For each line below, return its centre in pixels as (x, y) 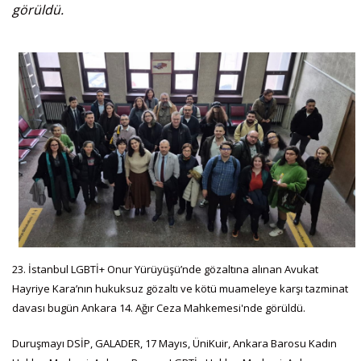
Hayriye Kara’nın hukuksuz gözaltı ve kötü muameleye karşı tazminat (180, 288)
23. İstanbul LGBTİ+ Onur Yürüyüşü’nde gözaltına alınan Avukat (165, 269)
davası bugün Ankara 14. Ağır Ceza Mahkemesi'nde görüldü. (159, 307)
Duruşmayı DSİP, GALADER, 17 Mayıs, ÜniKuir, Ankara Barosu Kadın (174, 343)
